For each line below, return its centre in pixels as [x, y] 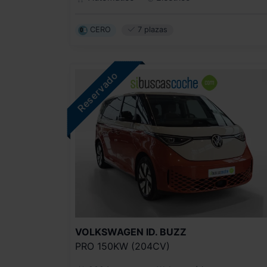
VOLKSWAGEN [109, 232]
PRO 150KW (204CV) [122, 246]
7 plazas [151, 30]
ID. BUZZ [166, 232]
